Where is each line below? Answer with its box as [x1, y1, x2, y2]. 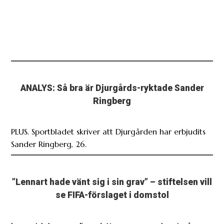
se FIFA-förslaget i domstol [55, 190, 169, 200]
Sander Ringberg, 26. [11, 139, 87, 149]
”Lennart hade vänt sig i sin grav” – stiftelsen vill [12, 177, 212, 187]
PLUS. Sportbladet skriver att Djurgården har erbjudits [11, 126, 206, 137]
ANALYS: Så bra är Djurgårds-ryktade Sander [20, 83, 204, 93]
